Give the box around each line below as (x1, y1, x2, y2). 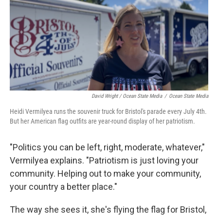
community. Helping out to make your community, (10, 168, 201, 179)
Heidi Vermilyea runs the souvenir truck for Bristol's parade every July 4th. (10, 108, 207, 116)
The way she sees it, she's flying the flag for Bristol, (10, 204, 206, 215)
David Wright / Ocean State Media (91, 93, 162, 100)
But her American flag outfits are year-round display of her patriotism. (10, 117, 195, 126)
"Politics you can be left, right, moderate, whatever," (10, 142, 205, 153)
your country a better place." (10, 182, 117, 192)
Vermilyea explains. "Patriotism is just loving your (10, 155, 199, 166)
